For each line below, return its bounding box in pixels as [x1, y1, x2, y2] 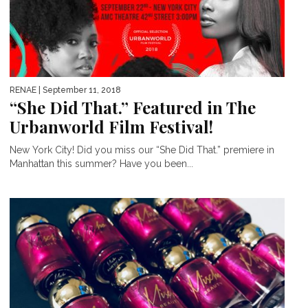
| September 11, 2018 [36, 85, 121, 95]
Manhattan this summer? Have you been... [10, 157, 193, 169]
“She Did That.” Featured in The [10, 96, 256, 118]
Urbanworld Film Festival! [10, 115, 213, 137]
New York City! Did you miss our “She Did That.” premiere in [10, 144, 274, 155]
